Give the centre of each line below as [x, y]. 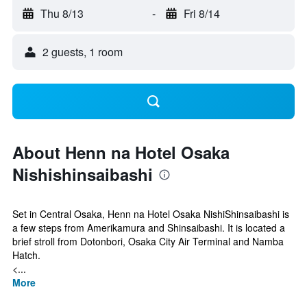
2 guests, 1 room [83, 52]
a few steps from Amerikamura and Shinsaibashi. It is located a [149, 228]
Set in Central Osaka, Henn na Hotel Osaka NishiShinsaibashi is [151, 214]
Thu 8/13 [62, 13]
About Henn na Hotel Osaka [121, 152]
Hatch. [26, 255]
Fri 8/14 [201, 13]
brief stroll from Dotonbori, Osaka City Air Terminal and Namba [148, 241]
